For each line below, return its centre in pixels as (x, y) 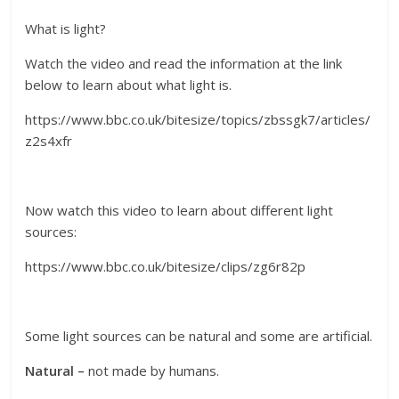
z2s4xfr (49, 140)
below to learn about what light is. (129, 84)
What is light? (66, 28)
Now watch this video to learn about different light (179, 210)
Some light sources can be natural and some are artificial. (199, 335)
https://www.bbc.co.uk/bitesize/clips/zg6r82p (166, 266)
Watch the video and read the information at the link (184, 63)
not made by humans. (154, 370)
